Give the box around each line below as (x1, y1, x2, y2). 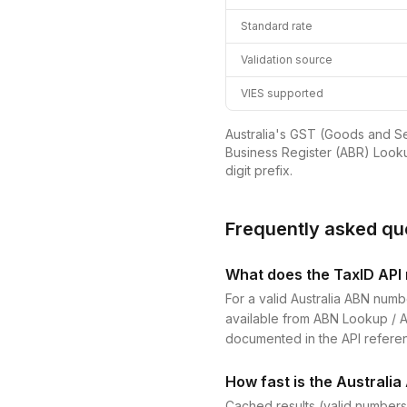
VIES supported (241, 86, 323, 100)
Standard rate (241, 19, 313, 33)
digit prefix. (225, 163, 293, 178)
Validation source (241, 53, 333, 66)
